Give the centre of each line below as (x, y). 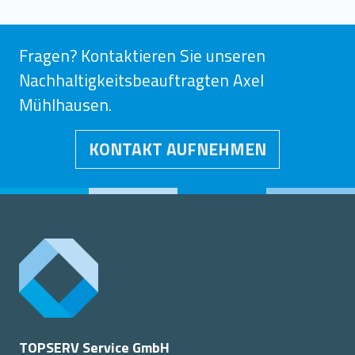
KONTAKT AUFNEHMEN (177, 149)
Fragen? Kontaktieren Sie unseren (142, 55)
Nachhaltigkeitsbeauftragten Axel (141, 80)
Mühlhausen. (65, 105)
